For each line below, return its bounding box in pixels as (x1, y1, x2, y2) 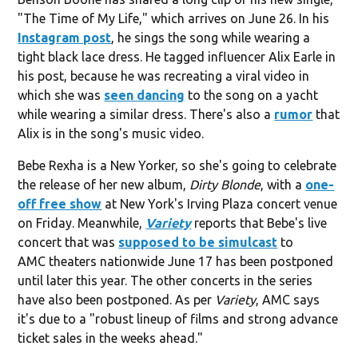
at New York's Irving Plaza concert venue (101, 196, 338, 211)
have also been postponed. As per (18, 292, 216, 307)
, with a (261, 177, 306, 192)
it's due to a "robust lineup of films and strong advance (18, 311, 339, 326)
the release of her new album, (18, 177, 190, 192)
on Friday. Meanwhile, (18, 215, 146, 230)
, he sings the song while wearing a (111, 30, 311, 45)
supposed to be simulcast (118, 234, 278, 249)
